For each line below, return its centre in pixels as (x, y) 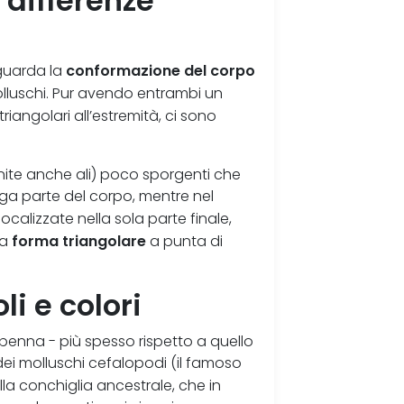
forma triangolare (79, 241)
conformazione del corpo (161, 71)
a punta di (185, 242)
